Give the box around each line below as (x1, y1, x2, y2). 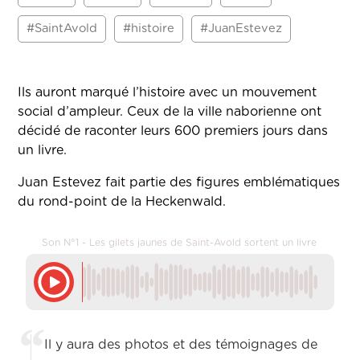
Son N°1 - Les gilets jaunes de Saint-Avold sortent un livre (42, 238, 317, 248)
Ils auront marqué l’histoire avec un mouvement (18, 86, 317, 100)
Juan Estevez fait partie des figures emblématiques (18, 176, 341, 190)
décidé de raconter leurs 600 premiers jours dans (18, 125, 329, 138)
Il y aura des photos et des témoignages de (44, 338, 318, 352)
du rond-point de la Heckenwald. (18, 195, 227, 209)
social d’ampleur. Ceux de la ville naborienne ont (18, 105, 322, 119)
